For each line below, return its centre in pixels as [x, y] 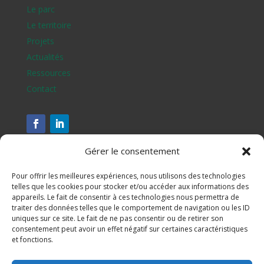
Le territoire [49, 25]
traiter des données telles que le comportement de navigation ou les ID [131, 208]
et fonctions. [32, 240]
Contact [41, 89]
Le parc [40, 9]
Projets [40, 41]
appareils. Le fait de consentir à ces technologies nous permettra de [126, 197]
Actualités [45, 57]
